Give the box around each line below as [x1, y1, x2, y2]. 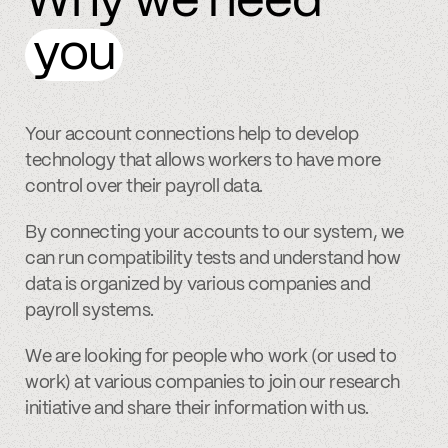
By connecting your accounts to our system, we [25, 224, 404, 243]
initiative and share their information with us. [25, 400, 369, 419]
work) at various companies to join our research [25, 374, 400, 393]
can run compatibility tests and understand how [25, 250, 401, 269]
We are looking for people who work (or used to [25, 348, 397, 367]
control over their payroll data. [25, 178, 263, 197]
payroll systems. [25, 302, 154, 321]
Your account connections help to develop [25, 126, 359, 145]
